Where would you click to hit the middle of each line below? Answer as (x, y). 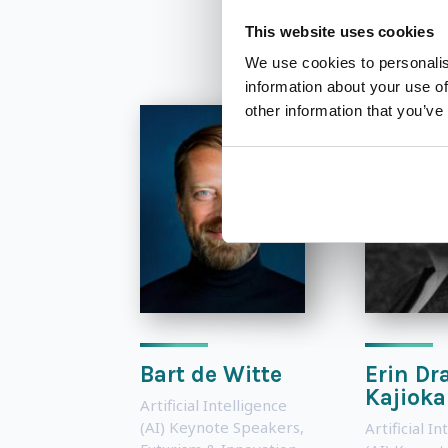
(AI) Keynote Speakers (219, 426)
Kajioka (405, 397)
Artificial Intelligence (213, 404)
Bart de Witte (210, 374)
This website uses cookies (339, 31)
